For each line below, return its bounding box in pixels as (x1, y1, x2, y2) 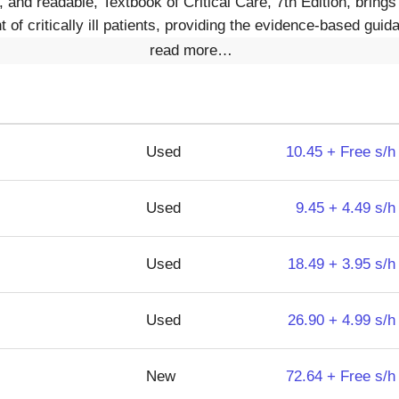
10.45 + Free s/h (286, 143, 395, 160)
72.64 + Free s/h (286, 368, 395, 385)
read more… (149, 42, 232, 59)
